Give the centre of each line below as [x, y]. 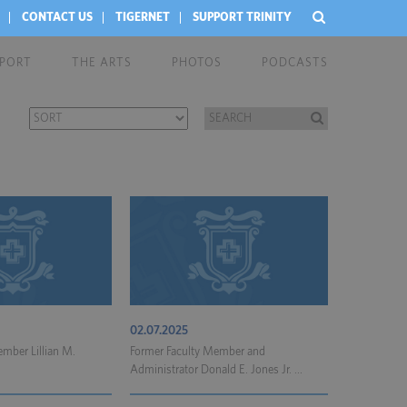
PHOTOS [197, 63]
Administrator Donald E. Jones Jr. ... [216, 370]
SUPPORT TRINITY [242, 18]
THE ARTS [102, 63]
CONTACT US [57, 18]
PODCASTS [295, 63]
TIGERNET [143, 18]
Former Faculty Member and [198, 352]
